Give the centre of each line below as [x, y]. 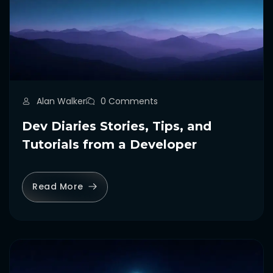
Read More [58, 187]
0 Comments [129, 101]
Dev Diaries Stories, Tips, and [117, 126]
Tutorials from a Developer [109, 144]
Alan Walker [61, 101]
